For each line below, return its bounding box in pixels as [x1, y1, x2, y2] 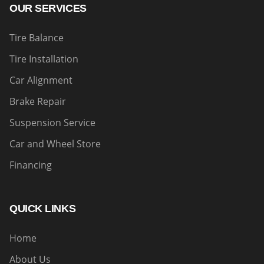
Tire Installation [9, 52, 78, 65]
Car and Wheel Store [9, 137, 101, 150]
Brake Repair [9, 95, 66, 108]
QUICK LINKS [9, 203, 76, 214]
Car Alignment [9, 74, 72, 87]
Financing [9, 159, 52, 171]
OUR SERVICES [9, 2, 87, 14]
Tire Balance [9, 31, 64, 44]
